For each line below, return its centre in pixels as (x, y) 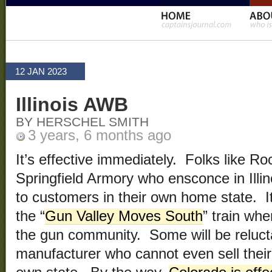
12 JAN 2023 (41, 71)
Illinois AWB (72, 105)
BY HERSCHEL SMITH (82, 122)
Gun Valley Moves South (124, 216)
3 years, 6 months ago (100, 136)
